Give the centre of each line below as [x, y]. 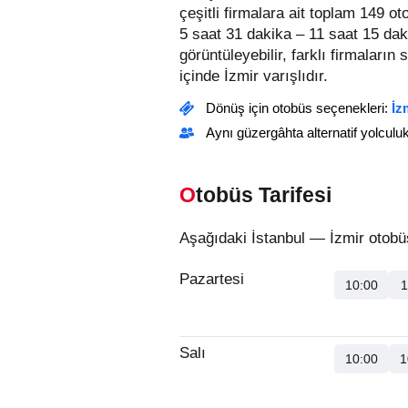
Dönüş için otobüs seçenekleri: [299, 108]
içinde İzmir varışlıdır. [254, 76]
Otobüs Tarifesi [264, 195]
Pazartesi [212, 279]
